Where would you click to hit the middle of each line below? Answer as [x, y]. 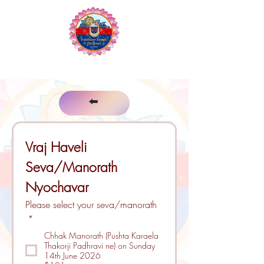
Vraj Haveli [56, 147]
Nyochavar [57, 187]
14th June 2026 [72, 255]
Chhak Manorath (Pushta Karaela [101, 235]
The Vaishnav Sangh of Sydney [93, 65]
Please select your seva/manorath [91, 204]
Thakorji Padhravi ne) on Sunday [100, 245]
